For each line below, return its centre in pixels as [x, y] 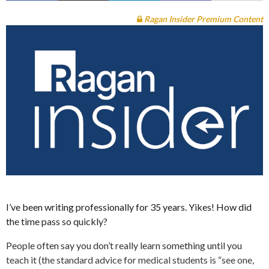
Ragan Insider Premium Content [203, 19]
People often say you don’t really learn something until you [124, 245]
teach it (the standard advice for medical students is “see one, [130, 259]
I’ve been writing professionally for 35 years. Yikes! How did [129, 207]
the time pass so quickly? [57, 221]
